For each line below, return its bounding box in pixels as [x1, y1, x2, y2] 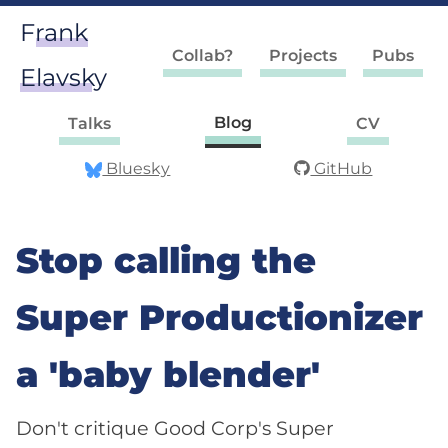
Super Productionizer [16, 296, 423, 339]
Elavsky [19, 63, 107, 92]
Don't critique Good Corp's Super [16, 415, 334, 440]
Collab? [172, 46, 234, 65]
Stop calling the [16, 239, 316, 282]
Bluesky [102, 159, 171, 178]
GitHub [310, 159, 373, 178]
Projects [268, 46, 337, 65]
